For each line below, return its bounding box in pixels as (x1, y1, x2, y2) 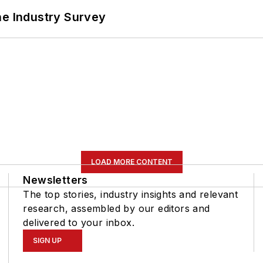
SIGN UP (33, 235, 62, 245)
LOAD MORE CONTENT (90, 157, 173, 166)
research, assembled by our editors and (23, 202, 210, 214)
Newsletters (23, 173, 88, 186)
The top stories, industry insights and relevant (23, 188, 238, 200)
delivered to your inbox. (23, 216, 134, 228)
